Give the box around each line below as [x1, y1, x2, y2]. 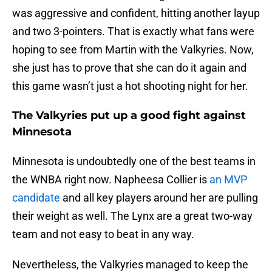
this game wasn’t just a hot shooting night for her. [12, 80, 251, 93]
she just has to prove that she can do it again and [12, 61, 246, 75]
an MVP [209, 173, 247, 186]
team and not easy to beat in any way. [12, 228, 197, 241]
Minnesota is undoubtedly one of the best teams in [12, 155, 256, 168]
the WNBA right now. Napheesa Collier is [12, 173, 209, 186]
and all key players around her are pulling [60, 191, 258, 205]
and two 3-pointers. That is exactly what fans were [12, 25, 254, 38]
